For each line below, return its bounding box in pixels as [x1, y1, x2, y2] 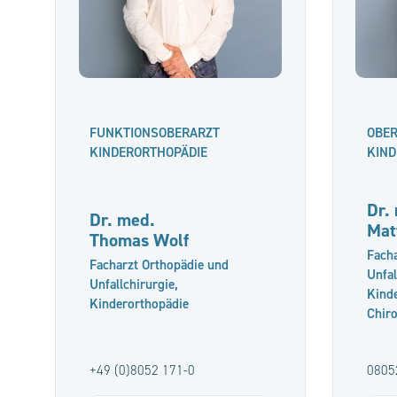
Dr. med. [90, 207, 156, 233]
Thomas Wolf [90, 228, 190, 253]
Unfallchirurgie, [90, 275, 179, 293]
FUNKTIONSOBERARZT [90, 124, 221, 142]
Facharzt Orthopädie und [90, 255, 230, 274]
